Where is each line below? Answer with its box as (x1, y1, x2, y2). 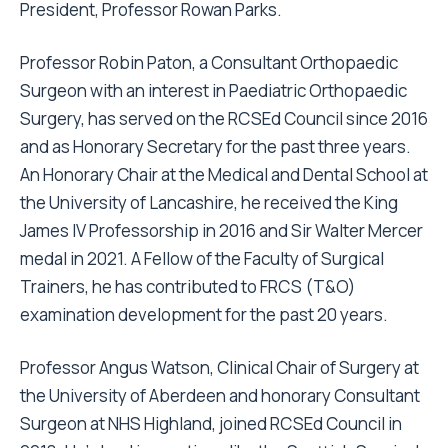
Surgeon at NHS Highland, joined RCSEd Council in (20, 412, 402, 435)
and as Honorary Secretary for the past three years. (20, 135, 411, 158)
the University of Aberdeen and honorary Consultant (20, 384, 420, 407)
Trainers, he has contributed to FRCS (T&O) (20, 275, 355, 298)
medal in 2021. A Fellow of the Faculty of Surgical (20, 247, 384, 270)
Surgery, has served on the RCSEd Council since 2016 (20, 107, 428, 130)
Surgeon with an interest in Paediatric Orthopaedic (20, 79, 407, 102)
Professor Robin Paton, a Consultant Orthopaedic (20, 51, 398, 74)
